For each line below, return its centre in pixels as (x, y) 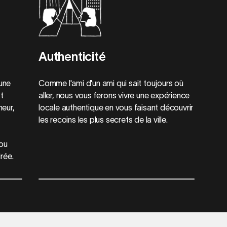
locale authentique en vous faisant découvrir (116, 107)
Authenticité (72, 56)
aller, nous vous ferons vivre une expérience (114, 95)
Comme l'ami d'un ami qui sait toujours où (111, 83)
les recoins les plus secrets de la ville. (103, 119)
